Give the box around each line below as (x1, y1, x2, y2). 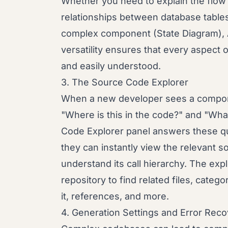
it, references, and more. (61, 191, 169, 202)
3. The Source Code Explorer (61, 77, 188, 88)
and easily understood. (61, 61, 161, 71)
